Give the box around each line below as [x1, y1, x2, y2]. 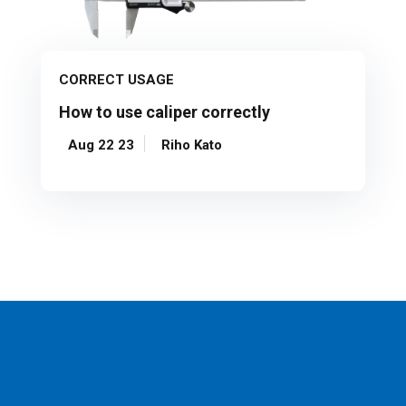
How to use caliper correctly [59, 101, 271, 121]
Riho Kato [161, 136, 223, 153]
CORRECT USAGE [59, 71, 175, 88]
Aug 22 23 [68, 136, 135, 153]
